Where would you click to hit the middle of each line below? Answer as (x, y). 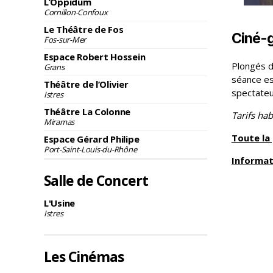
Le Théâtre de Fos (84, 29)
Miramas (59, 122)
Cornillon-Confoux (76, 12)
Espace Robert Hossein (95, 57)
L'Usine (60, 203)
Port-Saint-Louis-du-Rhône (90, 149)
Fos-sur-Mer (65, 40)
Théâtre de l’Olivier (86, 84)
